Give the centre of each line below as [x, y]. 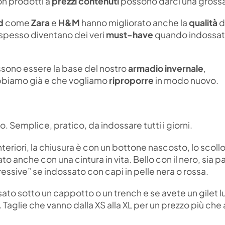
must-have [130, 34]
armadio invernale [166, 69]
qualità [202, 22]
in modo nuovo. [186, 81]
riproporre [131, 81]
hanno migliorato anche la [134, 22]
